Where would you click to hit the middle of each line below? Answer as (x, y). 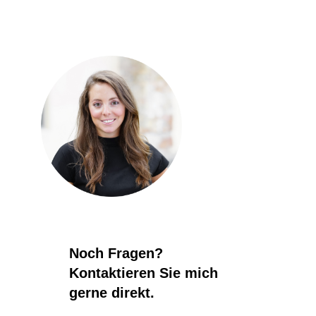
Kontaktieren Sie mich (143, 273)
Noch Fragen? (116, 253)
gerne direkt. (111, 292)
